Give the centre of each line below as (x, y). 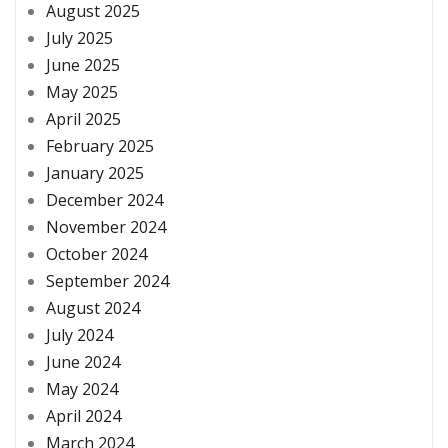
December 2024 (104, 199)
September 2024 (107, 280)
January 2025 (95, 172)
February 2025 (100, 145)
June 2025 (83, 64)
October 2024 (96, 253)
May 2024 (82, 388)
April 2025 (83, 118)
